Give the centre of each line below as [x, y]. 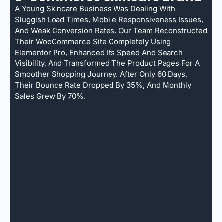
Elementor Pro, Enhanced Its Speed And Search [99, 52]
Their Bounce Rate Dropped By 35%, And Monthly [103, 85]
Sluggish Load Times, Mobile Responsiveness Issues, [109, 19]
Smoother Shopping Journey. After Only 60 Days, [101, 74]
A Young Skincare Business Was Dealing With [95, 8]
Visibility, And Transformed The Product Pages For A [107, 63]
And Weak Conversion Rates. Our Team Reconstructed [111, 30]
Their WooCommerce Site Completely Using [93, 41]
